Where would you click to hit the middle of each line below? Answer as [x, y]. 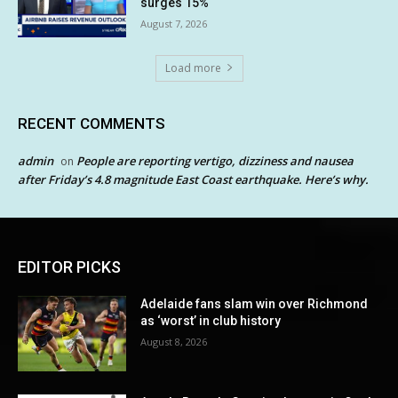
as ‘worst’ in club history [211, 320]
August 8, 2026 [174, 341]
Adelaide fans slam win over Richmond [255, 303]
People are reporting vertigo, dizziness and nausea [215, 160]
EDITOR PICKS [69, 267]
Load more [193, 68]
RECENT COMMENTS [92, 123]
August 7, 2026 [174, 24]
